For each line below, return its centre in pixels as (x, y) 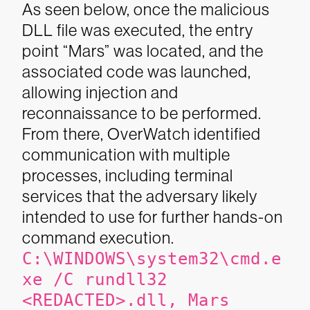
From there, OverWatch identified (142, 134)
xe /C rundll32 (95, 280)
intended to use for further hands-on (153, 217)
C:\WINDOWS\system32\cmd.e (152, 259)
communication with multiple (126, 155)
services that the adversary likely (140, 196)
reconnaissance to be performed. (142, 113)
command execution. (98, 238)
